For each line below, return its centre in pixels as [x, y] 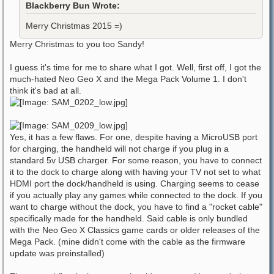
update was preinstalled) [57, 253]
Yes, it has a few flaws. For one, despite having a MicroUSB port [134, 137]
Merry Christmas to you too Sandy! [77, 44]
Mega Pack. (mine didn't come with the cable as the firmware [128, 242]
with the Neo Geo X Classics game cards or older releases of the [135, 230]
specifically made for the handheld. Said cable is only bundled [129, 218]
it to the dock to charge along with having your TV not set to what [135, 172]
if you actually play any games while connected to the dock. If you [136, 195]
